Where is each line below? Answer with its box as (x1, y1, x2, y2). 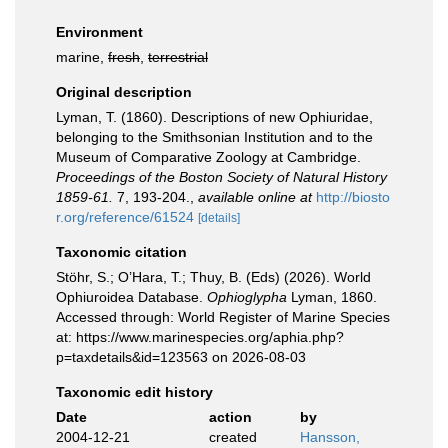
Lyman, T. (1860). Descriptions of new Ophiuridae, (56, 109, 373, 125)
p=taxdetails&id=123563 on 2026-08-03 (56, 349, 306, 365)
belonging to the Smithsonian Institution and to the (56, 129, 373, 145)
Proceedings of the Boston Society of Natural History (56, 169, 387, 185)
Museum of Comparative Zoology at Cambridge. (56, 149, 361, 165)
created (208, 429, 257, 445)
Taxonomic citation (56, 244, 187, 260)
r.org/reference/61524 (56, 209, 194, 225)
